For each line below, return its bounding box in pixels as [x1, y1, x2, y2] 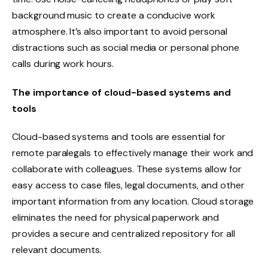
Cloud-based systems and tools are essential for [12, 130, 226, 144]
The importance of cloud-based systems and [12, 86, 232, 99]
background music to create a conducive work [12, 8, 215, 22]
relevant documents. [12, 243, 102, 257]
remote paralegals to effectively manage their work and [12, 147, 254, 160]
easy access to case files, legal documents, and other [12, 179, 245, 192]
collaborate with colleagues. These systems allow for [12, 163, 242, 176]
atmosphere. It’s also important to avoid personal [12, 25, 227, 38]
